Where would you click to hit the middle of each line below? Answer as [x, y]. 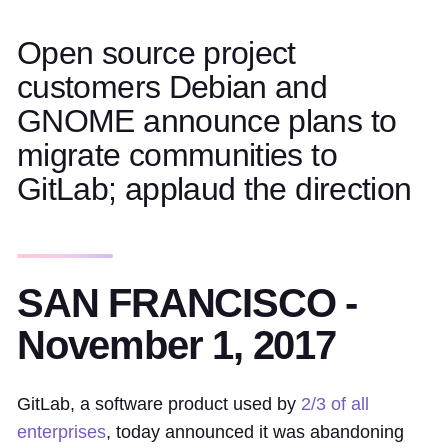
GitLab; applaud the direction [214, 189]
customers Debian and [172, 87]
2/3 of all [335, 404]
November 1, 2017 [176, 345]
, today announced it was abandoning [255, 432]
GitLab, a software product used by [159, 404]
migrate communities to [177, 155]
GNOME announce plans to [207, 121]
